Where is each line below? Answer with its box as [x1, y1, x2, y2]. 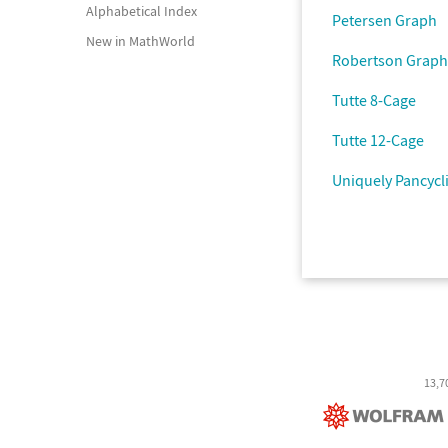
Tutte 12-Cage [332, 130, 424, 150]
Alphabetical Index [86, 2, 197, 20]
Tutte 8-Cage [332, 90, 416, 110]
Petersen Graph [332, 10, 437, 30]
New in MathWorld [86, 32, 195, 50]
